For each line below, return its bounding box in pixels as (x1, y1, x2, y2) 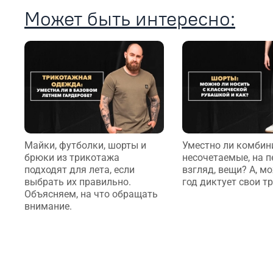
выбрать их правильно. (24, 176, 131, 188)
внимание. (24, 200, 72, 213)
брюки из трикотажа (24, 152, 119, 164)
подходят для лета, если (24, 164, 135, 176)
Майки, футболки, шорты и (24, 140, 146, 152)
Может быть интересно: (24, 5, 235, 31)
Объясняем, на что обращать (24, 188, 158, 200)
